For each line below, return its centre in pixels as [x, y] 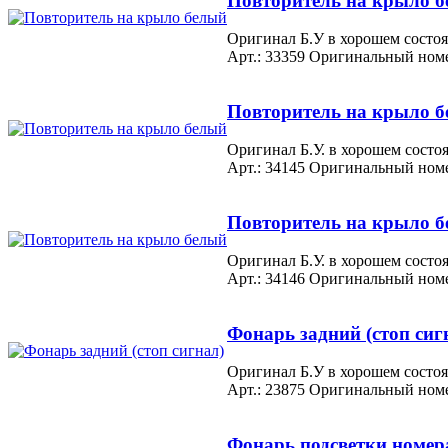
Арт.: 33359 [266, 57]
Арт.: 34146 [266, 279]
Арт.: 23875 [266, 390]
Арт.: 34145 [266, 168]
